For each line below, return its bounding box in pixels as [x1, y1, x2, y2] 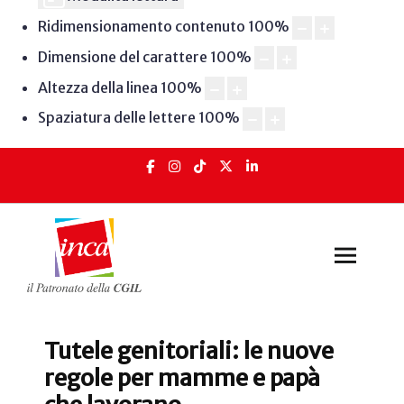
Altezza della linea [37, 78, 158, 96]
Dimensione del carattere [37, 47, 207, 66]
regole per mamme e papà [44, 363, 320, 393]
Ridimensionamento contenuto [37, 17, 245, 36]
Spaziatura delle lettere [37, 108, 196, 127]
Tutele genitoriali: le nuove [44, 336, 334, 366]
